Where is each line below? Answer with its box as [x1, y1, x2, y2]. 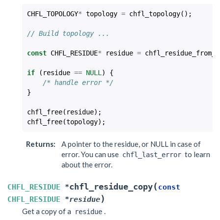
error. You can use [61, 150, 120, 159]
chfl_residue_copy [69, 182, 153, 192]
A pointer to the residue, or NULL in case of [61, 139, 201, 148]
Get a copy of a [22, 207, 73, 216]
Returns [26, 139, 54, 148]
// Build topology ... [27, 29, 110, 37]
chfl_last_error [122, 151, 181, 159]
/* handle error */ [43, 79, 113, 86]
